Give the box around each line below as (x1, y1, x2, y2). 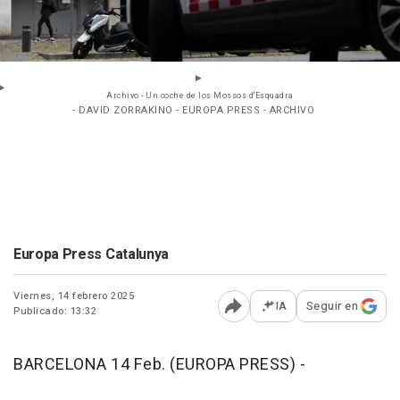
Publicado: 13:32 (13, 304, 96, 320)
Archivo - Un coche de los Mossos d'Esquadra (106, 90, 294, 103)
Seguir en (305, 297, 358, 315)
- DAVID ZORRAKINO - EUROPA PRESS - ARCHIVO (72, 103, 314, 119)
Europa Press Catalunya (13, 244, 169, 266)
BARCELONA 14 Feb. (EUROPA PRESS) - (13, 353, 305, 378)
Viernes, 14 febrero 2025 (13, 288, 134, 304)
